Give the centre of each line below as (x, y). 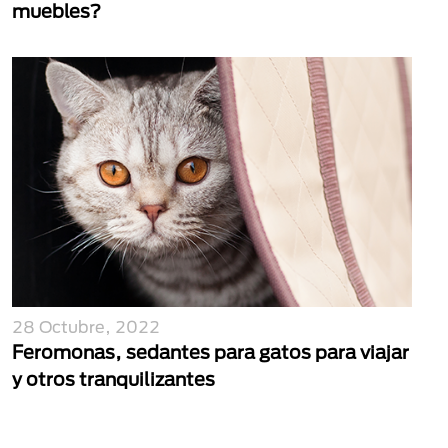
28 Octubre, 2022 (86, 326)
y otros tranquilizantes (113, 379)
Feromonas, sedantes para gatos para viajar (210, 352)
